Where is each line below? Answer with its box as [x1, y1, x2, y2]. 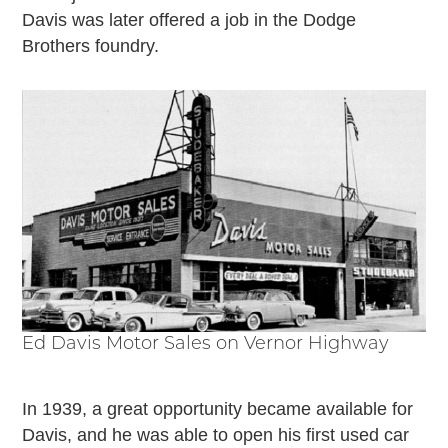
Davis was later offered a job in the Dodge [22, 9, 357, 30]
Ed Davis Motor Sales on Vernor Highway [22, 335, 390, 355]
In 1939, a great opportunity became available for [22, 399, 414, 420]
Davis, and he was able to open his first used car [22, 425, 410, 446]
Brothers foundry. [22, 35, 160, 56]
